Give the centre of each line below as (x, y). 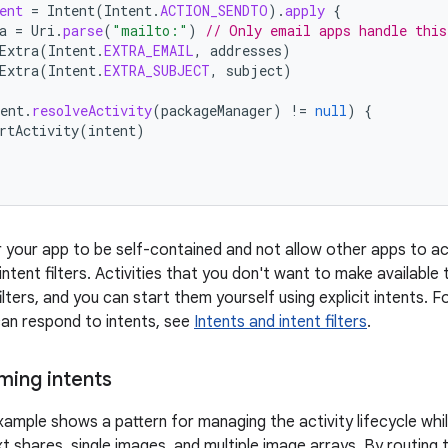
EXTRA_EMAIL (149, 50)
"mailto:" (150, 30)
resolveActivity (92, 110)
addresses (246, 50)
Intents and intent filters (280, 322)
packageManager (217, 110)
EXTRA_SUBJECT (157, 70)
